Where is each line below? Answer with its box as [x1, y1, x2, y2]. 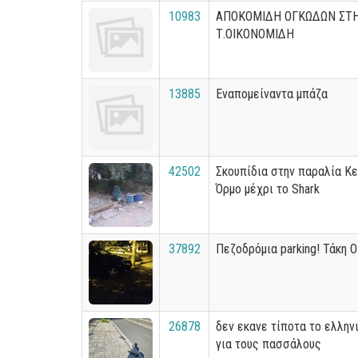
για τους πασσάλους [216, 336, 321, 352]
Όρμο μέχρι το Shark [216, 181, 320, 197]
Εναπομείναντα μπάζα [216, 86, 328, 101]
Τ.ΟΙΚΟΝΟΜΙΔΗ [216, 26, 294, 42]
